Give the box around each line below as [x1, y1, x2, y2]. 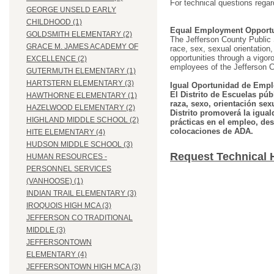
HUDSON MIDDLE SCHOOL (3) [26, 140, 133, 149]
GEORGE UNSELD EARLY [26, 6, 116, 15]
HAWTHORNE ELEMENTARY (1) [26, 91, 137, 100]
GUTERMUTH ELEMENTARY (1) [26, 67, 136, 76]
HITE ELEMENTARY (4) [26, 128, 105, 137]
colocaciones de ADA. [170, 126, 253, 136]
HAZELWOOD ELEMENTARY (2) [26, 103, 135, 113]
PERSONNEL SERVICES [26, 165, 111, 174]
